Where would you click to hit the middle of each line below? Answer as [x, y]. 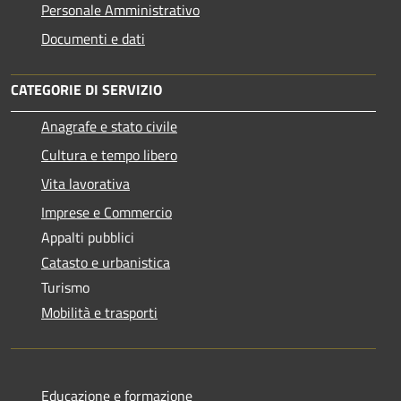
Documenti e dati [93, 38]
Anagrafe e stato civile [109, 126]
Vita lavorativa [85, 183]
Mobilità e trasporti [99, 312]
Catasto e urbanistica [106, 262]
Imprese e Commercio [107, 212]
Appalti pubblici [88, 237]
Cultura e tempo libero [109, 154]
